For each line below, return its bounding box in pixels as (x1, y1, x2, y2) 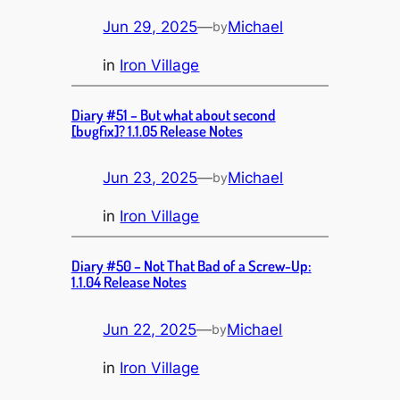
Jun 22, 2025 (103, 320, 197, 338)
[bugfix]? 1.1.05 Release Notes (71, 121, 243, 140)
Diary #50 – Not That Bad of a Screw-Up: (71, 255, 312, 275)
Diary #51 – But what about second (71, 104, 276, 124)
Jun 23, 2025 (103, 169, 198, 187)
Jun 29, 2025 (103, 17, 198, 36)
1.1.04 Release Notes (71, 271, 187, 291)
